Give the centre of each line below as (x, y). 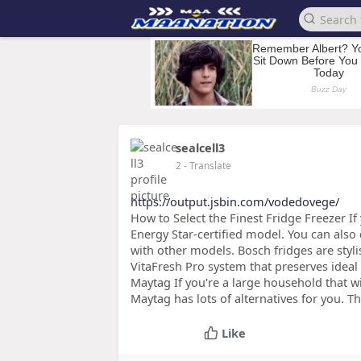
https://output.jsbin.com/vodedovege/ (235, 201)
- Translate (207, 166)
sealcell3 (200, 147)
